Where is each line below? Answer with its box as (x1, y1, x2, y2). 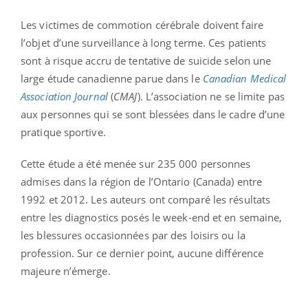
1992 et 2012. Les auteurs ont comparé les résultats (21, 192, 271, 206)
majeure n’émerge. (21, 263, 111, 278)
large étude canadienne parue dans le (21, 71, 203, 85)
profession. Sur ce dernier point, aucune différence (21, 245, 264, 260)
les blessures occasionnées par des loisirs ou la (21, 228, 245, 242)
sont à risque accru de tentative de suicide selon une (21, 53, 272, 67)
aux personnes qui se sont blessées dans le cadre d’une (21, 107, 285, 121)
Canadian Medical (202, 71, 287, 85)
